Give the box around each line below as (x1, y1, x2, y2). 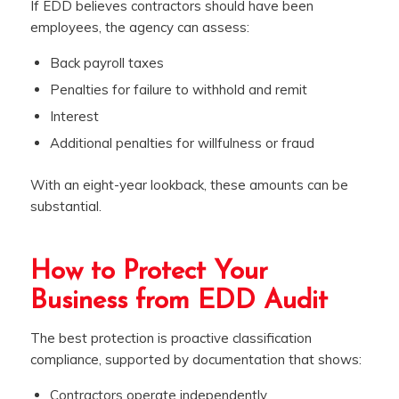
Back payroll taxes (49, 54, 164, 72)
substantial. (29, 198, 102, 216)
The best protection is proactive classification (29, 329, 312, 346)
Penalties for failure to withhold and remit (49, 81, 307, 99)
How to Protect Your (29, 258, 268, 287)
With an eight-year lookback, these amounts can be (29, 176, 348, 194)
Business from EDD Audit (29, 288, 328, 316)
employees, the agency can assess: (29, 19, 249, 37)
